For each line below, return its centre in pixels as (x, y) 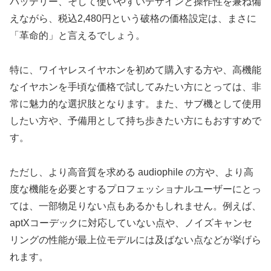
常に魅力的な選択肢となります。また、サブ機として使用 (135, 103)
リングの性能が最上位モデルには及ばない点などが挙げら (135, 240)
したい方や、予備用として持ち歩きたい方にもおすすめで (135, 120)
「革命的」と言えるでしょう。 (77, 35)
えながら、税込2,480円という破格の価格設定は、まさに (133, 18)
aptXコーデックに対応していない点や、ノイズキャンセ (131, 223)
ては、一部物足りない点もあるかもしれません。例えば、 (135, 206)
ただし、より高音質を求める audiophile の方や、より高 (132, 172)
